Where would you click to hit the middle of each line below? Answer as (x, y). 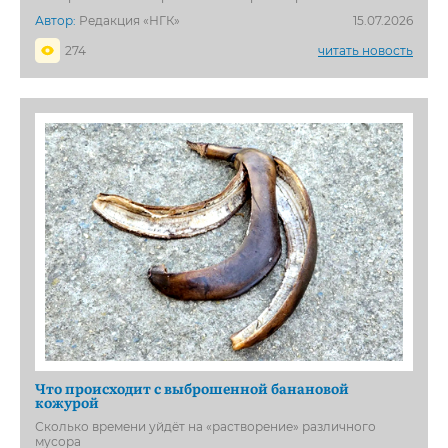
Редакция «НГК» (128, 20)
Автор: (55, 20)
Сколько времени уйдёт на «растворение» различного (205, 427)
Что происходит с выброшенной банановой (192, 388)
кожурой (67, 402)
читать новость (365, 50)
